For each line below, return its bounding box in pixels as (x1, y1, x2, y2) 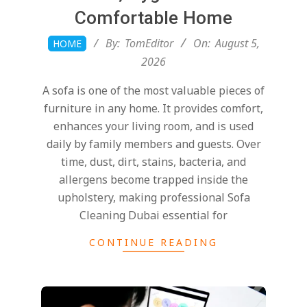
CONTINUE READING (89, 236, 218, 249)
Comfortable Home (75, 8, 232, 29)
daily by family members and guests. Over (46, 136, 261, 152)
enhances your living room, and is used (53, 119, 254, 134)
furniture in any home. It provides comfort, (44, 101, 263, 116)
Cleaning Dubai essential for (79, 208, 228, 223)
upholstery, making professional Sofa (57, 190, 250, 206)
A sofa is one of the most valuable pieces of (42, 83, 265, 99)
